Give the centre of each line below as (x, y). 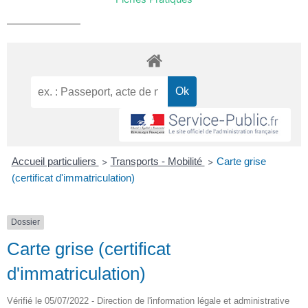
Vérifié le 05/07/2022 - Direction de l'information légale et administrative (148, 300)
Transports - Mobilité (157, 162)
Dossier (25, 222)
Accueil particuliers (55, 162)
